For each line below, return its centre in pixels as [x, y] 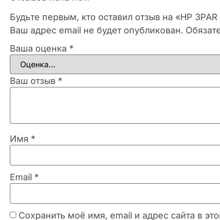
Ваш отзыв [34, 81]
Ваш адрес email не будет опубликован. [96, 30]
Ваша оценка [40, 48]
